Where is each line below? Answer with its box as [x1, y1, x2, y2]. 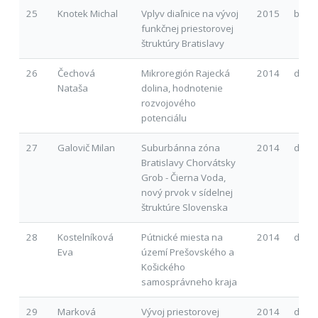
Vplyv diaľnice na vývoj [141, 6, 238, 20]
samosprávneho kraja [141, 275, 237, 288]
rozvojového [141, 96, 196, 109]
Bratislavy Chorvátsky [141, 155, 236, 169]
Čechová [57, 66, 95, 79]
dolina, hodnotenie [141, 81, 223, 94]
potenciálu [141, 111, 187, 124]
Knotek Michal [57, 6, 118, 20]
